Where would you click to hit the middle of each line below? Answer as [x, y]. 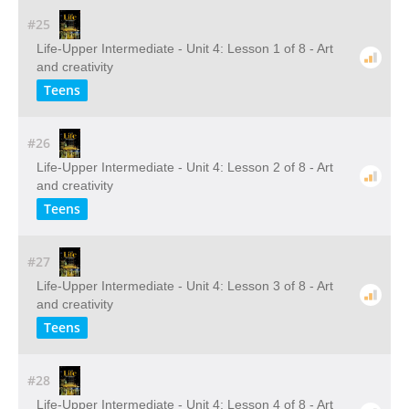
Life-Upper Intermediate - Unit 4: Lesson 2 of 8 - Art [185, 167]
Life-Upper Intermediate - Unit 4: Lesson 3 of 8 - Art [185, 286]
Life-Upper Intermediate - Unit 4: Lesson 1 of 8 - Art [185, 48]
